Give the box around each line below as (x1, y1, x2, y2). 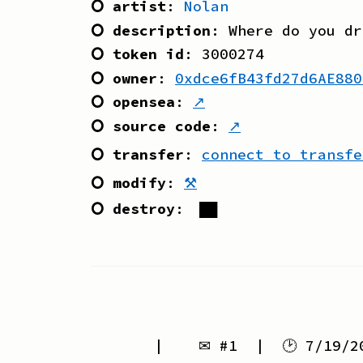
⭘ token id (91, 45, 184, 64)
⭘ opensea (91, 92, 175, 112)
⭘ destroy (91, 199, 175, 219)
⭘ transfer (91, 144, 184, 164)
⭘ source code (91, 116, 211, 135)
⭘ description (91, 20, 211, 40)
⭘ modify (91, 173, 166, 192)
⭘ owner (91, 68, 157, 88)
